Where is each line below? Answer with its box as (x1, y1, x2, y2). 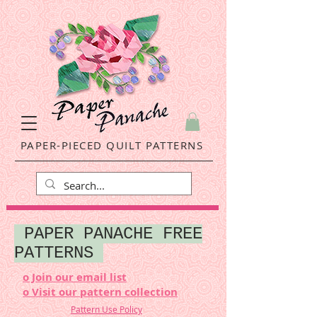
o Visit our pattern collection (23, 284, 178, 300)
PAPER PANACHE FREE (14, 224, 202, 244)
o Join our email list (23, 270, 127, 285)
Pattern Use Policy (71, 304, 142, 316)
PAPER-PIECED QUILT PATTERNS (20, 138, 204, 153)
